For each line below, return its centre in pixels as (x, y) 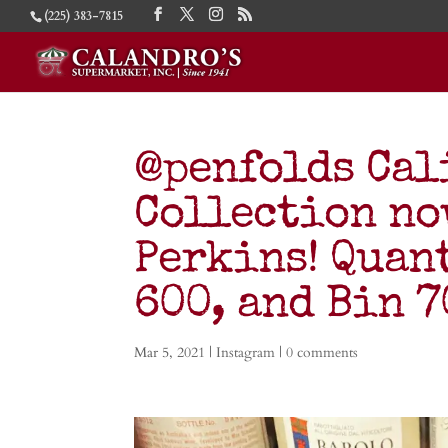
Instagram (246, 352)
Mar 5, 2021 (170, 352)
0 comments (322, 352)
